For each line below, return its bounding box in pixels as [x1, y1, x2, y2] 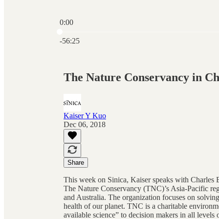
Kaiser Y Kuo [64, 111, 106, 120]
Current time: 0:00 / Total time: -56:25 [59, 26, 176, 35]
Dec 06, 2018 [64, 120, 106, 129]
